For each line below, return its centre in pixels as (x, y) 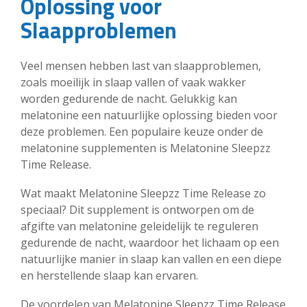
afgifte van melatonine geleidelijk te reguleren (139, 226)
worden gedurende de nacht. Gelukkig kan (129, 98)
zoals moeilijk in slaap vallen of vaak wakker (133, 82)
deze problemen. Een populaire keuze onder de (142, 131)
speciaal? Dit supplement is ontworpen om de (137, 209)
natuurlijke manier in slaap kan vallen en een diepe (151, 259)
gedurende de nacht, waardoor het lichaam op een (150, 242)
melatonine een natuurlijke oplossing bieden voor (149, 115)
